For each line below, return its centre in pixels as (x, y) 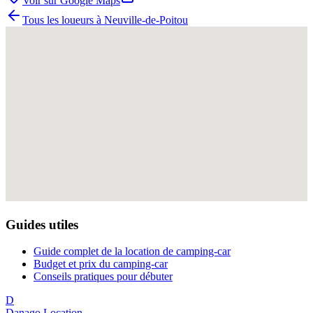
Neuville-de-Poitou (146, 20)
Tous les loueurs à (63, 20)
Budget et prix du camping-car (101, 264)
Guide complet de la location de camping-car (132, 252)
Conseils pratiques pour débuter (103, 277)
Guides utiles (42, 224)
